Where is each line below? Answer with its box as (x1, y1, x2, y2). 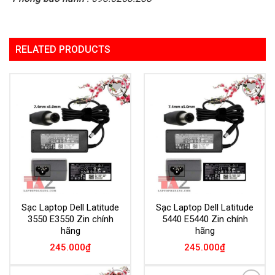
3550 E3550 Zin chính (27, 213, 114, 225)
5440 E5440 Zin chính (161, 213, 248, 225)
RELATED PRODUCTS (15, 43, 110, 55)
